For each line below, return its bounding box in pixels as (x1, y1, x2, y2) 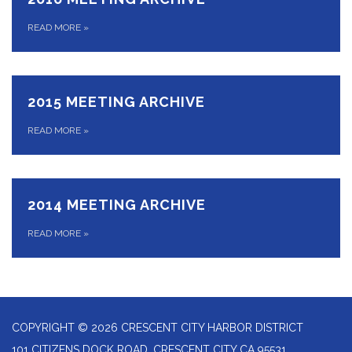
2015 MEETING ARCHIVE (27, 93, 205, 110)
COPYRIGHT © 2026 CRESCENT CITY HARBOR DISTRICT (12, 321, 303, 334)
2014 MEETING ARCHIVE (27, 196, 206, 213)
